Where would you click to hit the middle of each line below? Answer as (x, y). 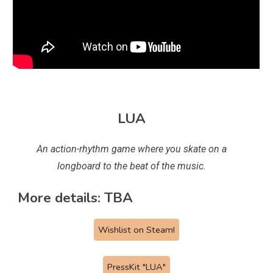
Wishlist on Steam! (136, 230)
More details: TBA (76, 198)
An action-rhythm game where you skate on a (132, 149)
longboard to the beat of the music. (132, 166)
